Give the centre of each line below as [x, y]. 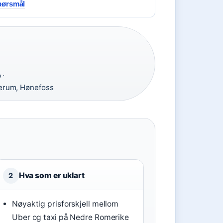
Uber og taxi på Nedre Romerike [71, 217]
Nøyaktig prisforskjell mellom [65, 204]
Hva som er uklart [52, 175]
